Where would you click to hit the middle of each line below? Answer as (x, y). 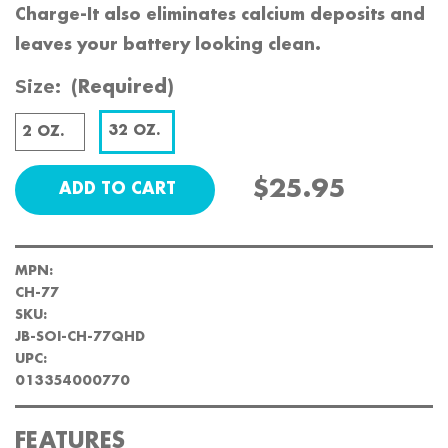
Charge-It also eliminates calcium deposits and (220, 15)
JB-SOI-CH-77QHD (80, 336)
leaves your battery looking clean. (168, 45)
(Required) (122, 87)
